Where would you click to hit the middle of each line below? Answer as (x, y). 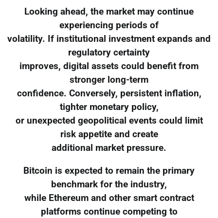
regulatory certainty (109, 52)
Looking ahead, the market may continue (109, 11)
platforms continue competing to (109, 211)
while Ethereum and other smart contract (109, 198)
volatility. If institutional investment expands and (109, 39)
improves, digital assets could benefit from (109, 66)
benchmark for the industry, (109, 184)
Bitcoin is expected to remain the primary (109, 171)
